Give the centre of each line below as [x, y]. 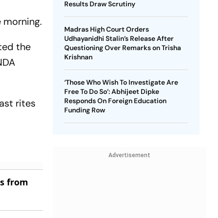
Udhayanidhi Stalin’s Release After [119, 38]
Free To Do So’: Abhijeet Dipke [111, 91]
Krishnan [78, 57]
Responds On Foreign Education [115, 101]
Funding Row [84, 110]
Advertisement [129, 155]
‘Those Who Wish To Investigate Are [121, 82]
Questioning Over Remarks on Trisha [122, 48]
